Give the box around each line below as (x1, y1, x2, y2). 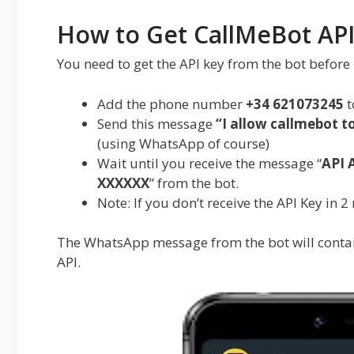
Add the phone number (97, 94, 246, 113)
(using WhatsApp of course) (97, 134, 269, 153)
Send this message (97, 114, 216, 133)
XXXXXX (97, 173, 149, 192)
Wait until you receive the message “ (97, 153, 322, 172)
